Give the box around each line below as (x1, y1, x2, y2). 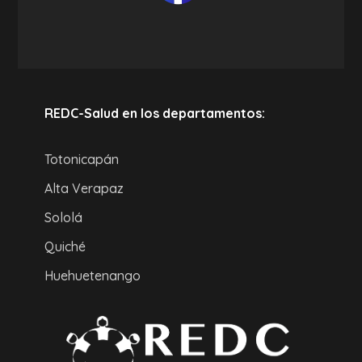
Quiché (44, 238, 86, 255)
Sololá (44, 209, 82, 226)
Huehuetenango (44, 267, 141, 284)
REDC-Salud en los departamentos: (44, 105, 265, 122)
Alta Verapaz (44, 180, 124, 197)
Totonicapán (44, 151, 119, 168)
